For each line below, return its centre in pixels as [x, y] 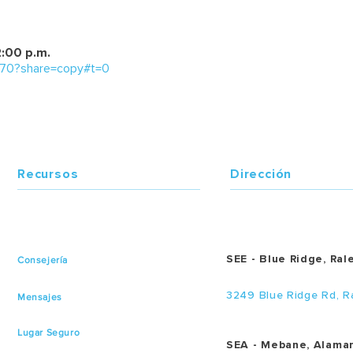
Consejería [43, 260]
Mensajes [40, 297]
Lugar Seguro [49, 332]
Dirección [261, 174]
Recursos [48, 174]
